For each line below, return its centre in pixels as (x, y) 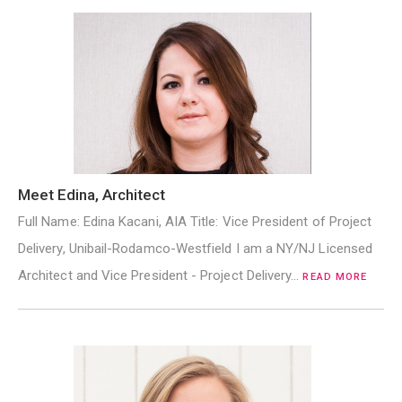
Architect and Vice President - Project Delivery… (161, 276)
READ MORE (335, 277)
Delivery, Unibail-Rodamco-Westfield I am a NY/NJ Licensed (195, 249)
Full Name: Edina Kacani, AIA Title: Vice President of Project (195, 222)
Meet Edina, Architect (92, 195)
